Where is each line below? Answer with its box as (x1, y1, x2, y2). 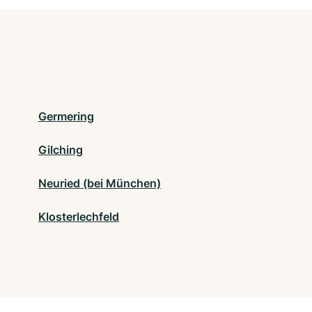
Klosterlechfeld (38, 209, 119, 224)
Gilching (38, 142, 83, 157)
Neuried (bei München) (38, 175, 161, 190)
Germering (38, 109, 94, 123)
